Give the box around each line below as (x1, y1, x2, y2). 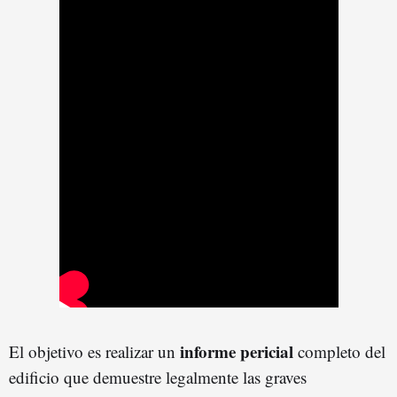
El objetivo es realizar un (9, 339, 175, 362)
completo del (293, 339, 385, 362)
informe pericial (175, 339, 293, 363)
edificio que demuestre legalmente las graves (9, 365, 307, 388)
